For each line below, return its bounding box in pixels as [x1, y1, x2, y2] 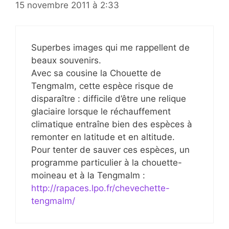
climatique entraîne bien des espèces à [31, 119, 192, 130]
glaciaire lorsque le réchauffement [31, 106, 171, 117]
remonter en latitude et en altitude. [31, 132, 175, 143]
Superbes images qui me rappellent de [31, 42, 190, 53]
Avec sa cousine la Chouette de [31, 68, 161, 79]
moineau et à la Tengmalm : [31, 170, 145, 181]
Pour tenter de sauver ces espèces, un [31, 145, 190, 155]
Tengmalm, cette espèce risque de [31, 81, 173, 91]
